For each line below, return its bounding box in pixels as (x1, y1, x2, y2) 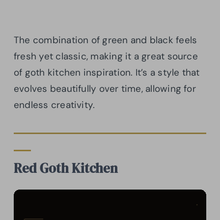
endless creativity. (14, 99, 95, 111)
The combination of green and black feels (14, 34, 197, 47)
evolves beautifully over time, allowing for (14, 82, 196, 95)
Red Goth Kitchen (14, 159, 118, 178)
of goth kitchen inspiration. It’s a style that (14, 66, 200, 79)
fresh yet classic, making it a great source (14, 50, 198, 63)
